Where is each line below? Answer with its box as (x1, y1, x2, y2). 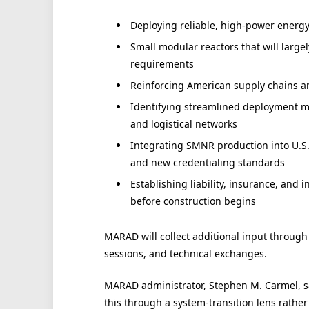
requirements (130, 57, 194, 70)
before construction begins (130, 195, 256, 208)
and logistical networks (130, 117, 237, 131)
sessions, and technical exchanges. (103, 246, 267, 260)
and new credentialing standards (130, 156, 285, 170)
